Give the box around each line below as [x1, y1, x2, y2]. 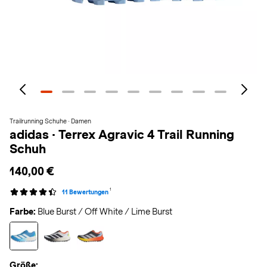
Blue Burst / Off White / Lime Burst [38, 207, 172, 216]
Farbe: [10, 207, 36, 216]
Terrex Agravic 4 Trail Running [58, 128, 234, 141]
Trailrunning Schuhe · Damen [10, 117, 91, 125]
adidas [10, 128, 52, 141]
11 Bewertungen [61, 188, 108, 195]
